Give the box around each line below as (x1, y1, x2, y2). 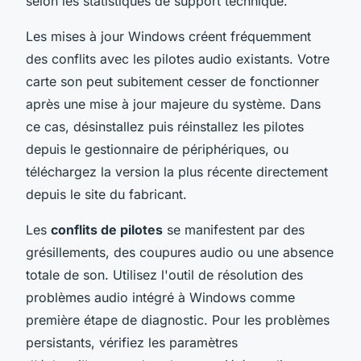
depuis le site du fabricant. (26, 185, 187, 202)
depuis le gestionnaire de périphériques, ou (26, 140, 288, 157)
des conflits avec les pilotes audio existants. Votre (26, 50, 330, 67)
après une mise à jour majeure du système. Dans (26, 95, 321, 112)
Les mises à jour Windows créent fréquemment (26, 27, 311, 44)
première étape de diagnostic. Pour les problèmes (26, 311, 330, 328)
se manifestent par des (163, 221, 305, 238)
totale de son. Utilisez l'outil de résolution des (26, 266, 303, 283)
